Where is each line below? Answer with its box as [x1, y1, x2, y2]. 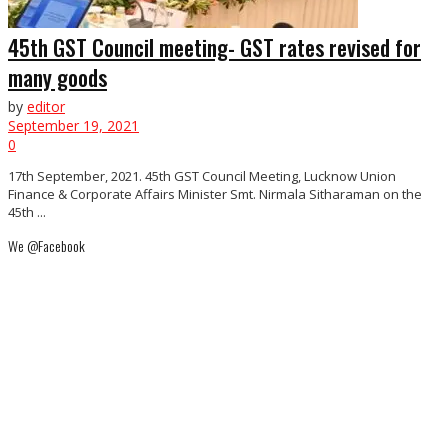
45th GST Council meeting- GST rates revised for [8, 30, 421, 63]
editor [27, 96, 65, 116]
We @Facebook [8, 234, 85, 256]
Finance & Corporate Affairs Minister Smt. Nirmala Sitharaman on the [8, 184, 422, 203]
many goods [8, 60, 107, 93]
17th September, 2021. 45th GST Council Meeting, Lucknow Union [8, 166, 396, 185]
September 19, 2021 [8, 115, 139, 135]
